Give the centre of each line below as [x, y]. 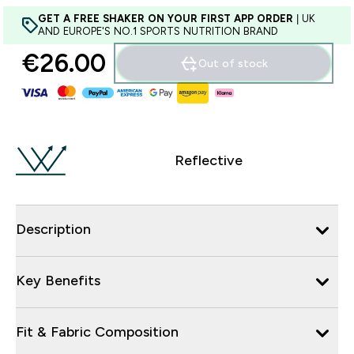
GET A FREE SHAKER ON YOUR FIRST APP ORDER [166, 19]
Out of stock [233, 63]
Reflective [209, 160]
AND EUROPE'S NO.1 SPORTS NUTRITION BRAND [158, 31]
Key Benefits [58, 280]
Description [53, 229]
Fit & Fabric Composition [97, 331]
